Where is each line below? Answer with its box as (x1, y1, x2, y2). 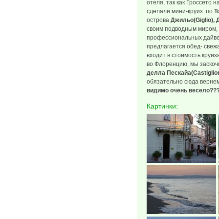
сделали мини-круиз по (147, 8, 214, 15)
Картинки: (147, 102, 180, 110)
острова (147, 17, 171, 23)
